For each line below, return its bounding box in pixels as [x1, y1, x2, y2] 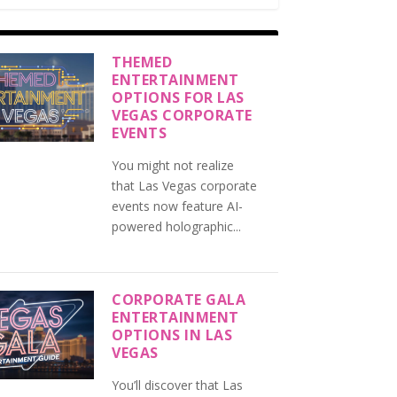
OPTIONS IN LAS [112, 324, 233, 345]
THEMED [112, 51, 173, 72]
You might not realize [112, 156, 235, 174]
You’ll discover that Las [112, 376, 244, 393]
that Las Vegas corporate [112, 176, 258, 194]
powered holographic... [112, 217, 242, 235]
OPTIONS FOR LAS [112, 87, 245, 107]
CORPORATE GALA [112, 289, 246, 309]
